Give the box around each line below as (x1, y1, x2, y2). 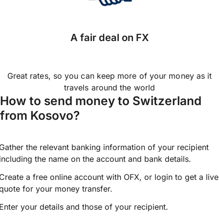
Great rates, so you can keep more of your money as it (7, 71, 212, 81)
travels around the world (64, 83, 155, 93)
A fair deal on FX (70, 31, 149, 44)
